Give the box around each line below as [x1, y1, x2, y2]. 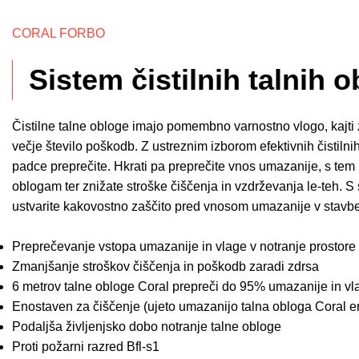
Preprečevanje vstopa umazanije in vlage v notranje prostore [12, 240, 356, 253]
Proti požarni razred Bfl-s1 [12, 340, 159, 353]
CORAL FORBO [12, 26, 105, 40]
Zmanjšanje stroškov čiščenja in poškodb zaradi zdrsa [12, 260, 319, 273]
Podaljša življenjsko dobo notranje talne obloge [12, 320, 281, 333]
